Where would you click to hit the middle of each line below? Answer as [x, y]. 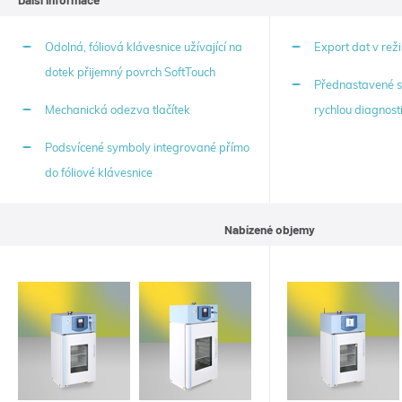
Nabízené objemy [269, 230]
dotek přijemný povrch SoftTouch [130, 72]
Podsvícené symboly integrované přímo [147, 148]
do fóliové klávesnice [99, 173]
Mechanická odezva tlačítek [118, 110]
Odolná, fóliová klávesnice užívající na [144, 47]
